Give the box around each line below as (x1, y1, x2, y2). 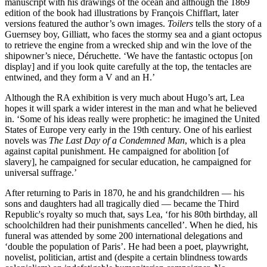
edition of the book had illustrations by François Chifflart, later (5, 7, 238, 18)
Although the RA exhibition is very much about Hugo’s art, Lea (5, 92, 244, 103)
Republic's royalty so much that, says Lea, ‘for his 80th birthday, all (5, 209, 257, 219)
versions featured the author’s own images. (5, 18, 167, 29)
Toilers (167, 18, 193, 29)
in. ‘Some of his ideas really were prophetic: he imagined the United (5, 113, 260, 124)
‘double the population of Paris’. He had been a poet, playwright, (5, 241, 249, 252)
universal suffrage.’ (5, 167, 77, 178)
